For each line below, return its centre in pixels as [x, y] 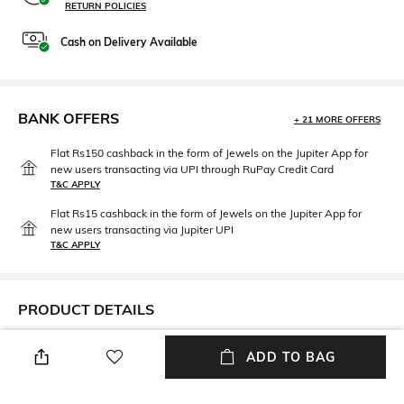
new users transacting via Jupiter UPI [142, 229]
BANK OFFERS [69, 118]
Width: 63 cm [57, 366]
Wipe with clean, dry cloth [282, 366]
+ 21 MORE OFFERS [337, 119]
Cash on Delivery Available [129, 41]
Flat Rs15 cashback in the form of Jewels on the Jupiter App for [206, 213]
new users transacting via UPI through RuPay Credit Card [192, 169]
